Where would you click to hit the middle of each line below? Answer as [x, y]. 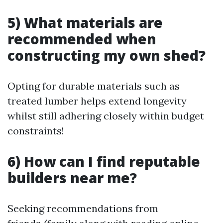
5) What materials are [85, 23]
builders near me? [72, 178]
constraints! [36, 131]
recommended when [82, 39]
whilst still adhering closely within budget [106, 116]
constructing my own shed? [107, 56]
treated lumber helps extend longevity [97, 101]
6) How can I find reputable [104, 162]
